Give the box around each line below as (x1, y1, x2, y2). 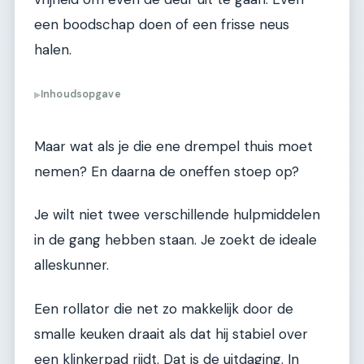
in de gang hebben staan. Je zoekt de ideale (34, 231, 317, 249)
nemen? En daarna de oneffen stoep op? (34, 162, 299, 180)
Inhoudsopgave (41, 87, 121, 101)
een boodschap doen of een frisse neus (34, 15, 289, 33)
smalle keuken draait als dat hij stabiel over (34, 324, 308, 343)
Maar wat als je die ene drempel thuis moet (34, 136, 313, 155)
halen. (34, 40, 71, 58)
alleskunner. (34, 256, 109, 275)
